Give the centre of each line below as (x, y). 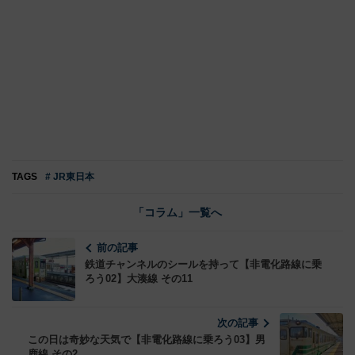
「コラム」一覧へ (177, 213)
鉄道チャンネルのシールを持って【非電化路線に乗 (203, 265)
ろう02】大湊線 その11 (139, 279)
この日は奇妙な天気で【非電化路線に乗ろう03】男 (147, 340)
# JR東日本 (70, 177)
